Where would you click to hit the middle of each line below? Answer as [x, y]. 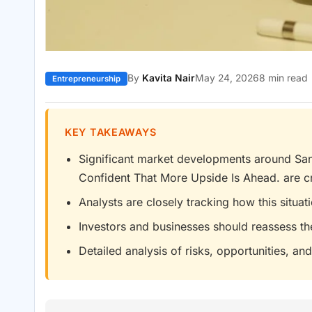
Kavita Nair [169, 78]
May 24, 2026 [227, 78]
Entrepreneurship [86, 79]
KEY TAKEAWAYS [111, 132]
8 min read [283, 78]
